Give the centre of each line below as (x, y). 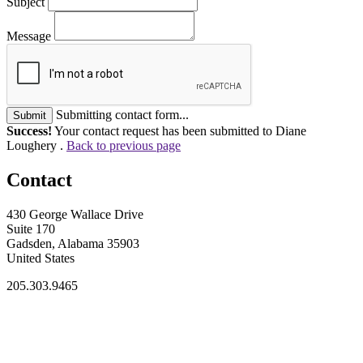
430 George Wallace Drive (75, 214)
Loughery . (36, 145)
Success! (29, 130)
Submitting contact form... (122, 114)
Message (29, 36)
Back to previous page (124, 145)
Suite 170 (31, 228)
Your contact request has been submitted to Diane (179, 130)
